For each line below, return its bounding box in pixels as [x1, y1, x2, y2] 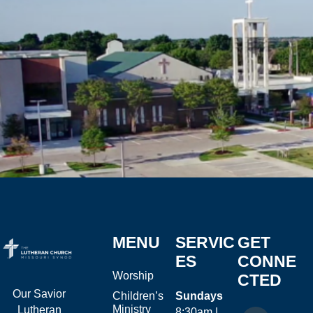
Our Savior [13, 288, 66, 300]
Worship [112, 270, 154, 282]
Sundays [175, 290, 226, 303]
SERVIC [175, 233, 235, 252]
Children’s [112, 290, 164, 303]
